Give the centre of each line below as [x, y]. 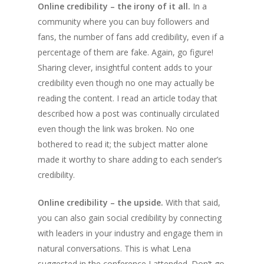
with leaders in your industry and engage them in [130, 233]
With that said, [192, 203]
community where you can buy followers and [123, 22]
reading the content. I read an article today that [128, 98]
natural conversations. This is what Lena [114, 249]
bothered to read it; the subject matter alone [123, 144]
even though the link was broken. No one [116, 129]
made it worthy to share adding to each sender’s [130, 160]
